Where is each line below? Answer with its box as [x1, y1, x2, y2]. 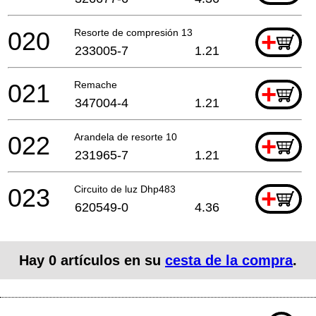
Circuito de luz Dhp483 [74, 183, 176, 195]
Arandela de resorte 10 [74, 130, 177, 142]
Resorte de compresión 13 [74, 26, 193, 38]
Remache [74, 78, 117, 90]
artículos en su [56, 252, 165, 268]
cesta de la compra [165, 252, 293, 268]
